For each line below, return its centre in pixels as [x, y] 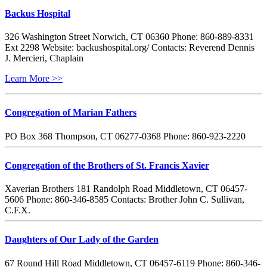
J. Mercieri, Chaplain [44, 58]
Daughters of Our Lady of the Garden [82, 240]
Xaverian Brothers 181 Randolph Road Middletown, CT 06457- [126, 189]
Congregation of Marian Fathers [71, 113]
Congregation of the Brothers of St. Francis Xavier [107, 165]
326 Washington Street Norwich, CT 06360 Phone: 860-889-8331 [129, 37]
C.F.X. [20, 210]
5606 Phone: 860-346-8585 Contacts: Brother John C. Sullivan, [125, 200]
